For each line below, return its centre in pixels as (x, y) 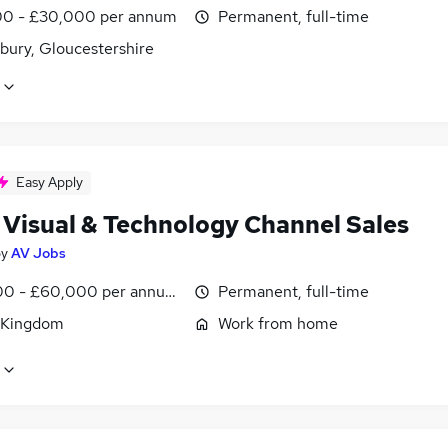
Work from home (278, 324)
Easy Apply (49, 182)
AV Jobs (38, 253)
